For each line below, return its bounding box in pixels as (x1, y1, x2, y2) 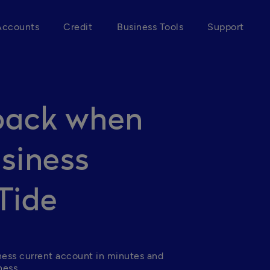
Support (207, 21, 244, 33)
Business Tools (117, 21, 183, 33)
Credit (63, 21, 92, 33)
